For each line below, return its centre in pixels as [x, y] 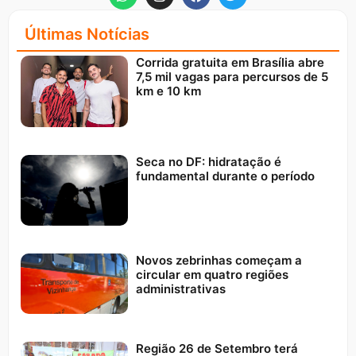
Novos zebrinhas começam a [219, 261]
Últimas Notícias [87, 35]
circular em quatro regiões [212, 275]
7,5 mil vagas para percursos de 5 [232, 77]
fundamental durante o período [225, 176]
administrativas [180, 289]
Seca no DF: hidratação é [208, 161]
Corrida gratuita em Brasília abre [230, 63]
